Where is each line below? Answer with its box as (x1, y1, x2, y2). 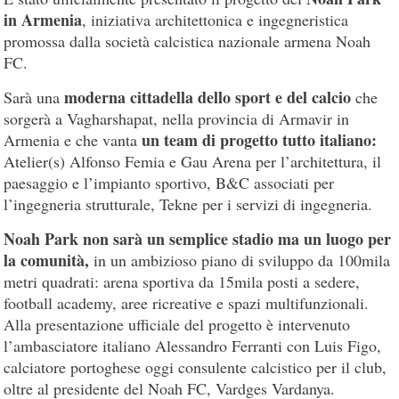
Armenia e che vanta (4, 129, 138, 151)
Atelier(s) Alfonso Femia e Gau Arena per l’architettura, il (4, 151, 382, 173)
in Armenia (4, 8, 83, 32)
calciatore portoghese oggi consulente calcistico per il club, (4, 356, 387, 379)
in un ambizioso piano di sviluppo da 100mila (89, 249, 391, 272)
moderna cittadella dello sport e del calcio (64, 85, 352, 110)
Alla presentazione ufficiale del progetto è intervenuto (4, 313, 351, 336)
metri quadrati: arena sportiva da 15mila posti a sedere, (4, 271, 361, 293)
